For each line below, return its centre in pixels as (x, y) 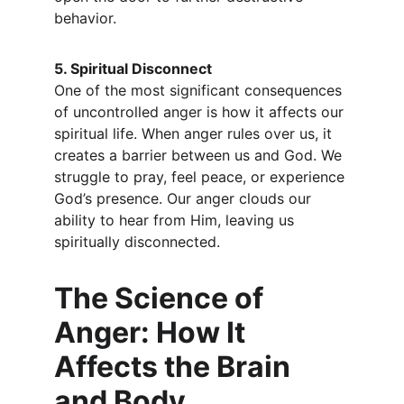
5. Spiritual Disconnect (133, 69)
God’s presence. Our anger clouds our (185, 198)
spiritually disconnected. (137, 242)
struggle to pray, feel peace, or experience (202, 177)
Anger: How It (153, 332)
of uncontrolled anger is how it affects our (201, 112)
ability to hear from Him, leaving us (176, 220)
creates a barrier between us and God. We (200, 155)
